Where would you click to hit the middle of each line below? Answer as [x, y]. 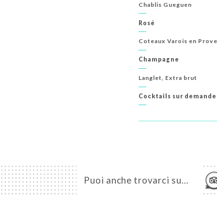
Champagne [159, 60]
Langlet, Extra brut [168, 77]
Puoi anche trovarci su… [136, 180]
